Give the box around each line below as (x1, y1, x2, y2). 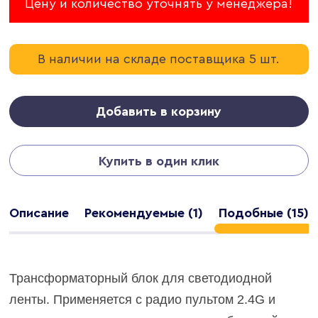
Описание (9, 206, 70, 219)
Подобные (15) (218, 206, 309, 219)
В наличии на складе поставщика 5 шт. (38, 52, 280, 65)
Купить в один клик (98, 154, 219, 168)
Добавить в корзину (96, 104, 222, 118)
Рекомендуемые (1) (84, 206, 203, 219)
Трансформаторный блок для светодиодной (9, 270, 273, 285)
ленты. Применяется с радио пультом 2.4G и (9, 292, 276, 307)
